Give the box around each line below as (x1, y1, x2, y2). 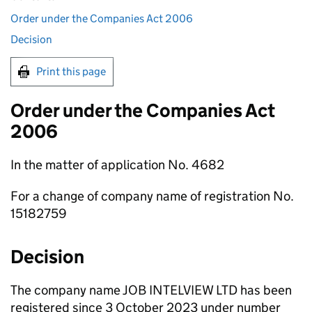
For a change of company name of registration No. (10, 188, 294, 204)
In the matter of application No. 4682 (10, 157, 224, 173)
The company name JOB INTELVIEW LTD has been (10, 282, 292, 298)
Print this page (36, 65, 106, 78)
